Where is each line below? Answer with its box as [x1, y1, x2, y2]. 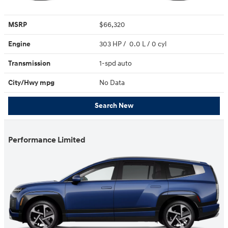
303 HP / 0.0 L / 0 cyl [99, 39, 168, 48]
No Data [99, 78, 128, 87]
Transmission [8, 59, 50, 68]
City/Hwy [8, 78, 40, 87]
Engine [8, 39, 31, 48]
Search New [95, 101, 133, 110]
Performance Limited [8, 135, 85, 145]
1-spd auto [99, 59, 133, 68]
